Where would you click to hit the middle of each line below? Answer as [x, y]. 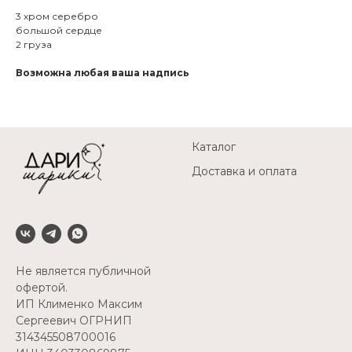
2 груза [34, 44]
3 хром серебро [57, 16]
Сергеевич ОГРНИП [74, 320]
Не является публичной [83, 271]
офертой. [42, 287]
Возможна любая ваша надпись [103, 72]
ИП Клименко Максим [79, 304]
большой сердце [59, 30]
